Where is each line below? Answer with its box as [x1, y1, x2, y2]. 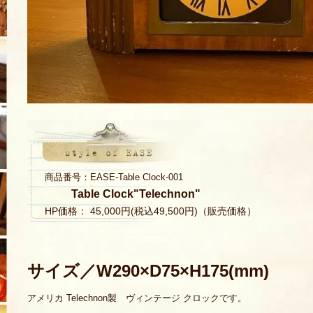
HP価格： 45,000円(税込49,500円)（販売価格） [45, 205, 259, 217]
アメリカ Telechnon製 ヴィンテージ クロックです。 [27, 292, 247, 303]
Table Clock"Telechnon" [71, 188, 201, 200]
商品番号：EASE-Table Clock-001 [45, 172, 183, 182]
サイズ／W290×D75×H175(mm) [27, 261, 269, 281]
